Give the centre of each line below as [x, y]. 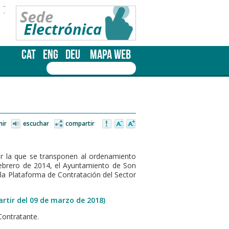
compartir [80, 123]
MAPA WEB [110, 54]
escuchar [36, 123]
